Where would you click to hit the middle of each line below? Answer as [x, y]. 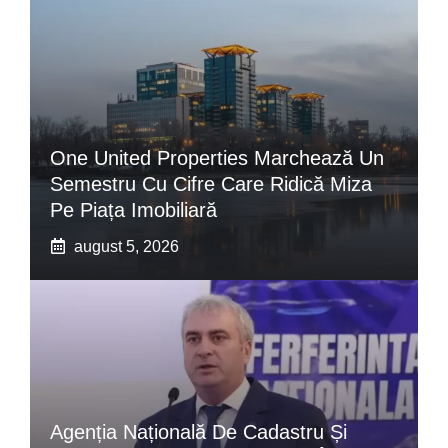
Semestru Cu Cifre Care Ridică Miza [211, 183]
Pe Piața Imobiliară [133, 209]
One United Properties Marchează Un [217, 157]
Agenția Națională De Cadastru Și [198, 431]
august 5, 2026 [126, 246]
